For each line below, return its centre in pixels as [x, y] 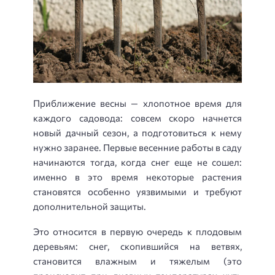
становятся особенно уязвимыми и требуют [137, 192]
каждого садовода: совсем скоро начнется [137, 118]
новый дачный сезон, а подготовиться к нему [137, 133]
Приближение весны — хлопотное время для [137, 103]
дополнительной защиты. [90, 207]
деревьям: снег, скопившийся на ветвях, [137, 246]
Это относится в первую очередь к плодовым [137, 231]
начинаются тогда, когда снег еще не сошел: [137, 162]
